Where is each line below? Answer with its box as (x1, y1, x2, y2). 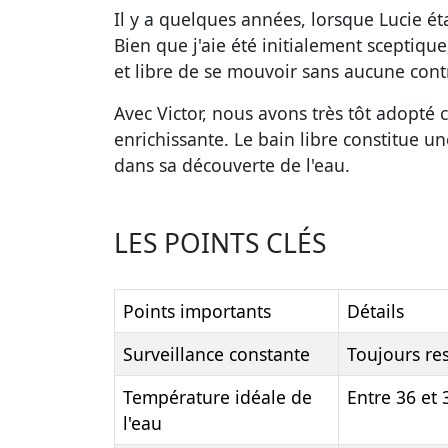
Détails (347, 299, 404, 324)
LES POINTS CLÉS (114, 225, 326, 262)
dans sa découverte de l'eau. (114, 153, 350, 178)
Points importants (123, 299, 271, 324)
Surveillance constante (123, 342, 310, 367)
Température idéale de (123, 385, 312, 410)
